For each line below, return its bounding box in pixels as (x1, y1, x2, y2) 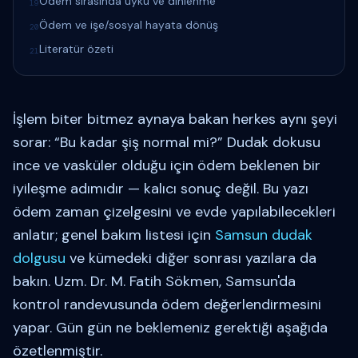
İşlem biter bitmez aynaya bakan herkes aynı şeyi (13, 109, 337, 129)
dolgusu (13, 249, 66, 268)
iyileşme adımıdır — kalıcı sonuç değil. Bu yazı (13, 179, 308, 198)
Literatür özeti (39, 42, 113, 56)
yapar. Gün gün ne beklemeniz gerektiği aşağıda (13, 318, 328, 337)
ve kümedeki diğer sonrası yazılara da (66, 249, 316, 268)
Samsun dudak (215, 225, 312, 245)
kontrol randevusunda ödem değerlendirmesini (13, 295, 321, 314)
